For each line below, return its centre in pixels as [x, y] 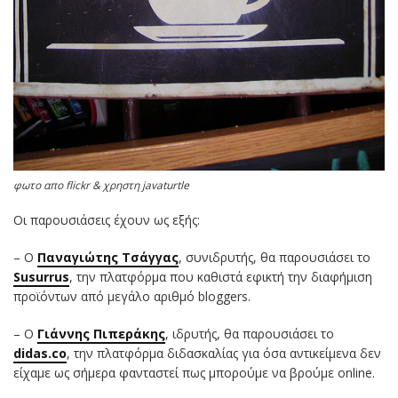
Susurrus [41, 277]
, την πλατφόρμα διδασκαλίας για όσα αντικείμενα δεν [224, 354]
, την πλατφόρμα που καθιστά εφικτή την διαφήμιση [221, 277]
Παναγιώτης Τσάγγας [108, 258]
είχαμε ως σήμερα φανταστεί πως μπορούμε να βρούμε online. [194, 373]
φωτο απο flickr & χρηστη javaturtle [101, 186]
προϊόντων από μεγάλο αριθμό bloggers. [132, 297]
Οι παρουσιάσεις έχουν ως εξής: [107, 220]
